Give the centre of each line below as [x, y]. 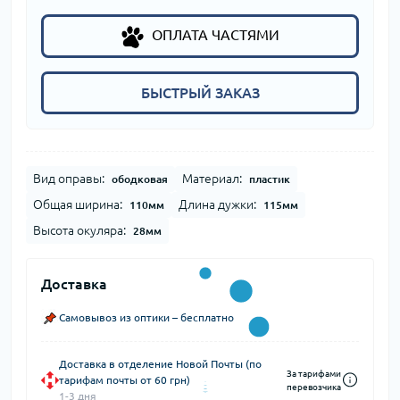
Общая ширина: [78, 204]
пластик [270, 179]
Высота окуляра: [79, 230]
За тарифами [314, 373]
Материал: [212, 178]
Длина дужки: [217, 204]
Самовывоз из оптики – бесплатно [146, 317]
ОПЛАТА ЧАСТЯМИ [215, 35]
